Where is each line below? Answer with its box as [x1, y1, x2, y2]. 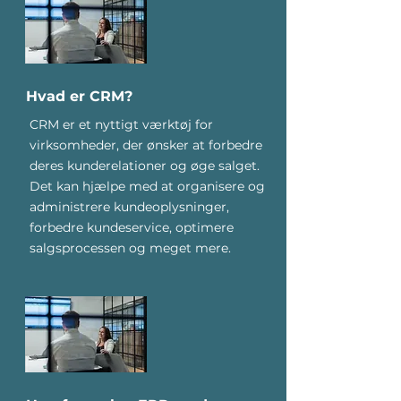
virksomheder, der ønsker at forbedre [29, 137, 262, 153]
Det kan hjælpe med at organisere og [29, 178, 265, 194]
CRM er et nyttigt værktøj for [29, 116, 213, 132]
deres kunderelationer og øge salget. [29, 158, 260, 174]
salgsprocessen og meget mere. [29, 240, 231, 256]
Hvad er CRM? [25, 88, 132, 105]
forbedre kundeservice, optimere [29, 219, 234, 235]
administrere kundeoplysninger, [29, 199, 229, 215]
